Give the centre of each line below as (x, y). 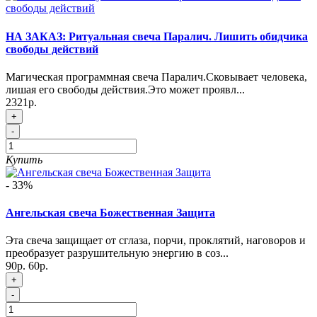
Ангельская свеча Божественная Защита (110, 213)
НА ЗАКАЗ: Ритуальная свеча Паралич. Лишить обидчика (157, 36)
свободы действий (52, 49)
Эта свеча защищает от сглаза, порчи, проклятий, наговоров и (156, 241)
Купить (24, 159)
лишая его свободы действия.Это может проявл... (125, 89)
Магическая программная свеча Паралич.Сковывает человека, (156, 76)
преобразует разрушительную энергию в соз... (117, 253)
